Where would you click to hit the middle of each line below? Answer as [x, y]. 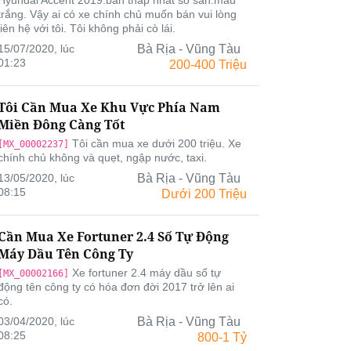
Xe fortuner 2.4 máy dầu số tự [145, 273]
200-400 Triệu [208, 65]
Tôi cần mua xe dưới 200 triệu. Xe [155, 143]
